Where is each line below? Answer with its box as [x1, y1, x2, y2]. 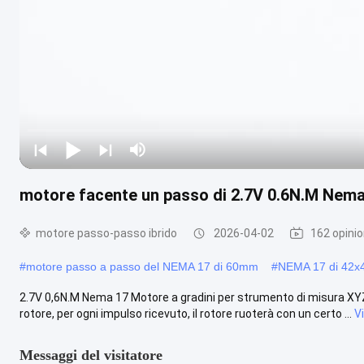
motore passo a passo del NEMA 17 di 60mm [26, 259, 258, 273]
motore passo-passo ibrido [36, 226, 177, 240]
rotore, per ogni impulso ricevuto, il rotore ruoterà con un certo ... [19, 306, 352, 320]
